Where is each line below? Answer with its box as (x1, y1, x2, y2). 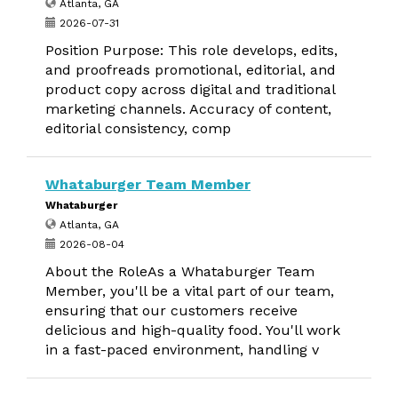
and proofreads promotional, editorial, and (45, 61, 336, 78)
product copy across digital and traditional (45, 81, 335, 98)
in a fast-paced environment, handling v (45, 341, 319, 358)
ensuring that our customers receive (45, 302, 298, 319)
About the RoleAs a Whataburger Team (45, 263, 314, 280)
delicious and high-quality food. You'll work (45, 322, 340, 338)
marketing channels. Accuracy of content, (45, 100, 331, 117)
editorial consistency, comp (45, 120, 231, 137)
